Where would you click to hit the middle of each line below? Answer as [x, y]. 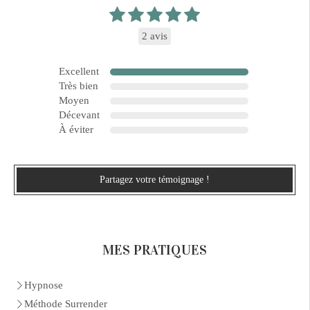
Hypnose [44, 285]
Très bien [78, 86]
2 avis [155, 36]
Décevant [79, 115]
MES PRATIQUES [155, 250]
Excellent [79, 71]
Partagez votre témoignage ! [155, 180]
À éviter [76, 129]
